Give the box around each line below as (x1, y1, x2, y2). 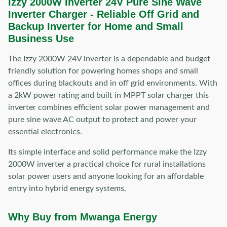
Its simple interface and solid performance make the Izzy (8, 148, 207, 156)
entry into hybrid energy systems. (8, 184, 126, 193)
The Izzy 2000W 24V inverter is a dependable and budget (8, 55, 210, 63)
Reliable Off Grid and (97, 9, 199, 20)
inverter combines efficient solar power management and (8, 103, 210, 111)
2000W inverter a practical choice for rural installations (8, 160, 206, 168)
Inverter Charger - (8, 9, 97, 20)
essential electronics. (8, 128, 82, 136)
